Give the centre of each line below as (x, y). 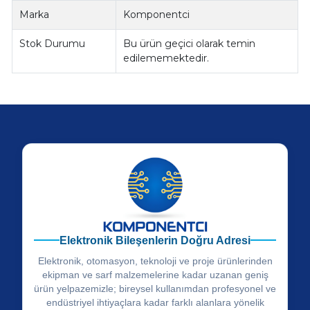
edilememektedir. (166, 58)
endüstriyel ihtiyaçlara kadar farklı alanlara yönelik (155, 302)
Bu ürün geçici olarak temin (190, 44)
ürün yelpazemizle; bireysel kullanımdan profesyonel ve (155, 288)
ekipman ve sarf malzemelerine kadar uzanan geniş (155, 274)
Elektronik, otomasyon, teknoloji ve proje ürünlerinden (155, 261)
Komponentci (157, 15)
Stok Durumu (53, 44)
